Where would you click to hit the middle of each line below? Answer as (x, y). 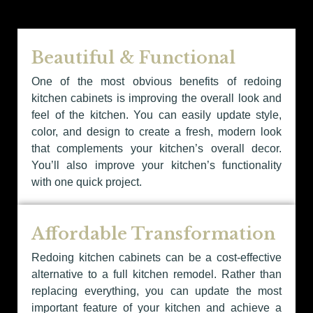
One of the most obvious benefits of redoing (156, 82)
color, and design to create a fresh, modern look (156, 132)
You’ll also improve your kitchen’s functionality (156, 166)
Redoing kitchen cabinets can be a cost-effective (156, 258)
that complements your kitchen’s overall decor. (156, 149)
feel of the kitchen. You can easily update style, (156, 115)
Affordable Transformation (153, 234)
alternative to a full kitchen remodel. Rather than (156, 275)
